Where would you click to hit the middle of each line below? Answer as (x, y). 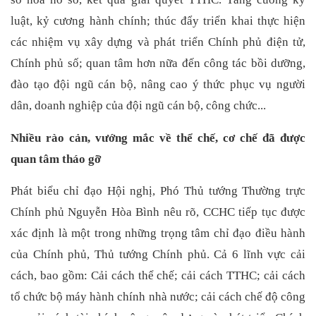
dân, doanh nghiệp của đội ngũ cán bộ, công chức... (138, 106)
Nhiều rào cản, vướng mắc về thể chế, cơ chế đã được (158, 138)
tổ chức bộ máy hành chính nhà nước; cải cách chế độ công (158, 297)
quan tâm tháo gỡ (56, 159)
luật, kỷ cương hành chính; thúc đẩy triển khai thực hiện (158, 21)
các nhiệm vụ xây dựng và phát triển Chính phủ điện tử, (158, 42)
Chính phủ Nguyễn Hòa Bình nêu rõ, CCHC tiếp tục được (158, 212)
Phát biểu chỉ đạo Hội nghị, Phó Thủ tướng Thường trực (158, 191)
